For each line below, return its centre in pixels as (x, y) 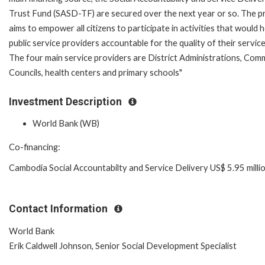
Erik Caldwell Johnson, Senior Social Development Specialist (123, 245)
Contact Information (59, 209)
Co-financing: (35, 147)
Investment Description (67, 101)
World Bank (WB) (66, 124)
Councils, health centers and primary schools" (96, 72)
